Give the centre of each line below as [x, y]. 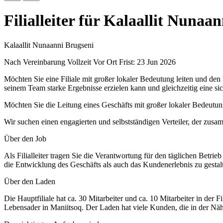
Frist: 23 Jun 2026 [147, 62]
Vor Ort [105, 62]
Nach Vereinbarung [36, 62]
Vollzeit [79, 62]
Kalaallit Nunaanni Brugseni [49, 45]
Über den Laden [30, 181]
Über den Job [25, 138]
